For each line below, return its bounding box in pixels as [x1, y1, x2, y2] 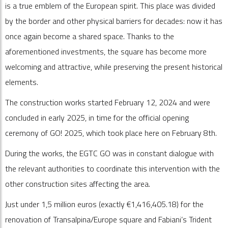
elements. [5, 76, 38, 88]
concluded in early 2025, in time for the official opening [5, 111, 189, 124]
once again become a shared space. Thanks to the [5, 30, 174, 42]
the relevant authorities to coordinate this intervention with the [5, 162, 220, 175]
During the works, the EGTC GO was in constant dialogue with [5, 147, 214, 159]
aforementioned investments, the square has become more [5, 45, 207, 58]
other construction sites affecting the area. [5, 178, 152, 190]
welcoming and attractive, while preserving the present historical [5, 61, 222, 73]
